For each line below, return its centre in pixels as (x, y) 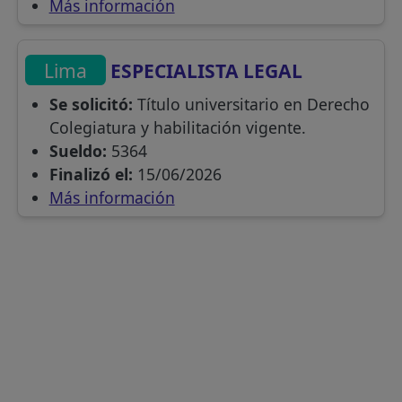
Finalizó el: (91, 174)
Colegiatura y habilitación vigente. (177, 127)
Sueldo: (78, 150)
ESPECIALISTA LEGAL (205, 70)
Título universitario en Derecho (251, 104)
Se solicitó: (91, 104)
